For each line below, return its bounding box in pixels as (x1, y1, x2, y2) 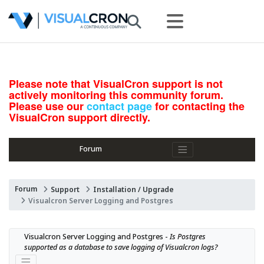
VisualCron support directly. (9, 110, 150, 125)
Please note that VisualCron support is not (9, 76, 223, 91)
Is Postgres (170, 231, 206, 242)
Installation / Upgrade (93, 184, 174, 194)
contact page (87, 98, 152, 114)
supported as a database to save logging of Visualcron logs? (24, 242, 217, 252)
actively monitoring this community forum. (9, 87, 223, 103)
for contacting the (152, 98, 245, 114)
